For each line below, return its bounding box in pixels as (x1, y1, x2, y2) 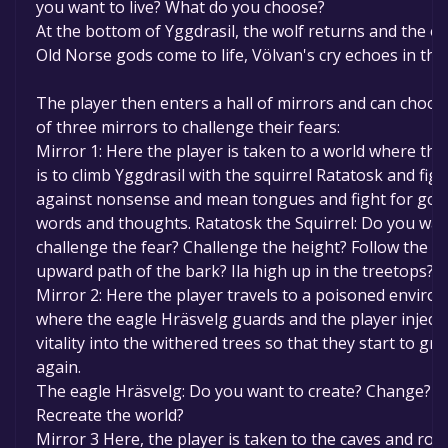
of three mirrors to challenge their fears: (36, 116, 340, 139)
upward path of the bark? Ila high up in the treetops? (36, 260, 434, 283)
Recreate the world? (36, 404, 184, 427)
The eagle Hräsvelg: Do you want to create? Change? (36, 380, 431, 403)
